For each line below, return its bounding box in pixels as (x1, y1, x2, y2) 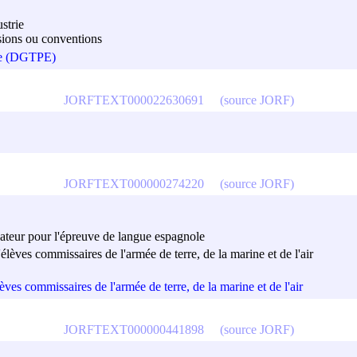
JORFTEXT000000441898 (63, 322, 204, 336)
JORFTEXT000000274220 (63, 176, 204, 190)
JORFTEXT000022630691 (63, 92, 204, 107)
